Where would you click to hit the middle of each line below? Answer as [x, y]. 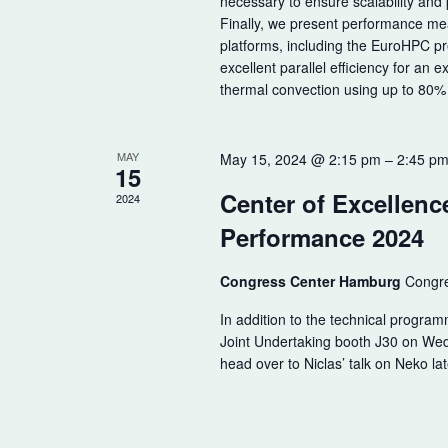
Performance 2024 [321, 236]
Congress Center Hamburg [312, 280]
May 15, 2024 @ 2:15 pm [300, 158]
